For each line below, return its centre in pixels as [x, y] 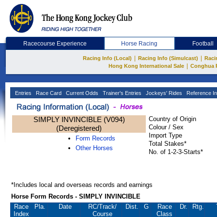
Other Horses [94, 148]
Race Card [48, 93]
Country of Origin [172, 119]
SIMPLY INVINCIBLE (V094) [79, 119]
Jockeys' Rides [163, 93]
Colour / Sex [166, 127]
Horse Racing [139, 44]
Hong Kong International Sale [146, 66]
